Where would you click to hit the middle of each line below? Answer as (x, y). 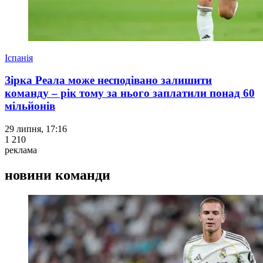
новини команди (58, 175)
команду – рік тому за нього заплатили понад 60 (130, 93)
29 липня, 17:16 (36, 129)
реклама (21, 150)
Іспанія (19, 58)
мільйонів (30, 106)
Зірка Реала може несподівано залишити (108, 80)
